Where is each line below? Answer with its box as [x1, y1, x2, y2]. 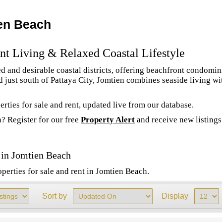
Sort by [42, 191, 67, 200]
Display [161, 191, 188, 200]
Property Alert [81, 115, 135, 124]
